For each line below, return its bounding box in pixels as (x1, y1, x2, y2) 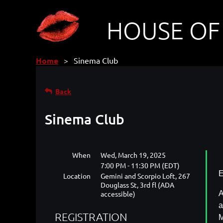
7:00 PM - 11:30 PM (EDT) (101, 161, 180, 170)
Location (63, 171, 91, 180)
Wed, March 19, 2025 (101, 150, 166, 159)
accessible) (101, 189, 135, 198)
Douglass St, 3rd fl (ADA (101, 180, 174, 189)
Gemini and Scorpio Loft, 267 (101, 171, 190, 180)
